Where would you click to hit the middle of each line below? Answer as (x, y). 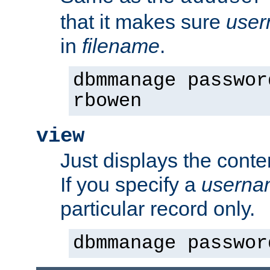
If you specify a (131, 184)
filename (121, 46)
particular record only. (158, 208)
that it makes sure (143, 21)
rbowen (107, 101)
